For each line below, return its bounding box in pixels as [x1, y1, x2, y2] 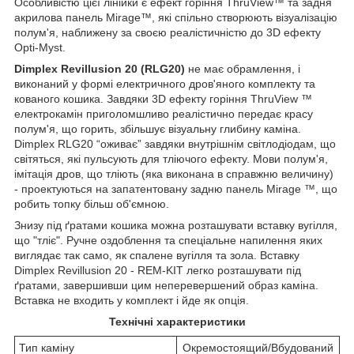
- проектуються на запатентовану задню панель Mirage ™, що [14, 183, 337, 196]
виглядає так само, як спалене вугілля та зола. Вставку [14, 249, 299, 262]
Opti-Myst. [14, 41, 66, 55]
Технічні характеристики [108, 315, 246, 329]
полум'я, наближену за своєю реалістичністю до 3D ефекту [14, 26, 321, 40]
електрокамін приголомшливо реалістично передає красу [14, 107, 313, 121]
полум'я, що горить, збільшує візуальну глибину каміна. [14, 122, 301, 136]
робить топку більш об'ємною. [14, 198, 169, 211]
